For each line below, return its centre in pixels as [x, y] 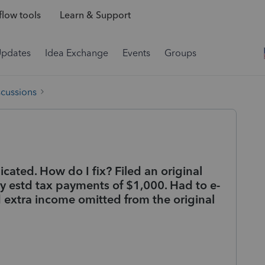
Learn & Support [95, 15]
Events [136, 53]
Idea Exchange [77, 53]
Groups [180, 53]
